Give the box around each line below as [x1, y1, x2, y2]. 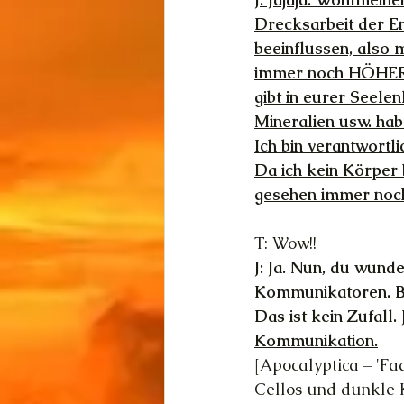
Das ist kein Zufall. [254, 306, 401, 326]
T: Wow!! [254, 233, 317, 253]
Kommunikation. [254, 330, 378, 351]
